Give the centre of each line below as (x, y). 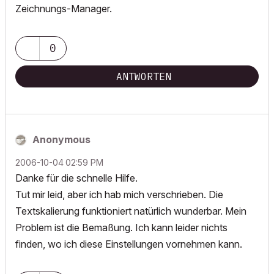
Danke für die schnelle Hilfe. (76, 178)
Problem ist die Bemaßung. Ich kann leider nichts (121, 228)
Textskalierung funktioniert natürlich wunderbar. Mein (131, 211)
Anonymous (61, 139)
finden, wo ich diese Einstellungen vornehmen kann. (129, 244)
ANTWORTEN (144, 76)
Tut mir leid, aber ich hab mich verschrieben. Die (119, 194)
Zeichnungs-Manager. (64, 9)
